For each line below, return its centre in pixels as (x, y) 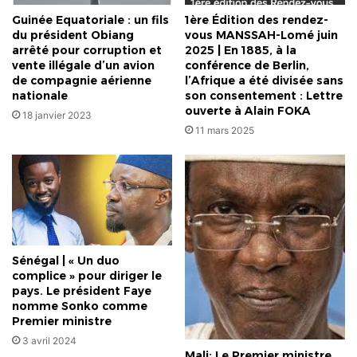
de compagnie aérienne (82, 81)
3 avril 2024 (49, 340)
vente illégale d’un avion (83, 66)
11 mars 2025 (225, 131)
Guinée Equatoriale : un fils (90, 20)
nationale (40, 96)
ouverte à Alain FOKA (248, 111)
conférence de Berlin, (247, 66)
